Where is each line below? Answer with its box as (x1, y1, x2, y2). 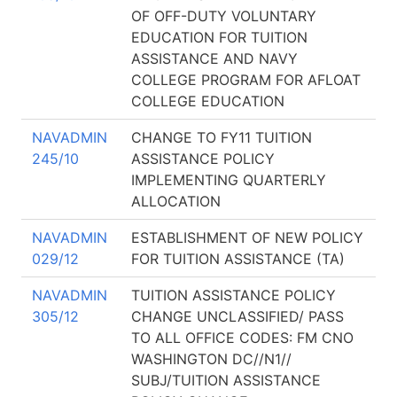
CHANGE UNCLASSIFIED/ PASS (131, 307, 344, 325)
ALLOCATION (131, 192, 221, 210)
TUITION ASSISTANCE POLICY (131, 286, 336, 304)
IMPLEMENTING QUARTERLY (131, 171, 326, 189)
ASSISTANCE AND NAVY (131, 50, 298, 67)
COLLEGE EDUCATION (131, 92, 284, 110)
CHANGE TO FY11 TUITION (131, 128, 312, 146)
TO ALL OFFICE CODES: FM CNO (131, 329, 354, 346)
